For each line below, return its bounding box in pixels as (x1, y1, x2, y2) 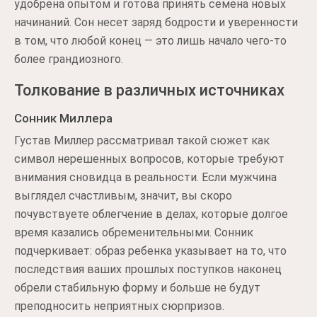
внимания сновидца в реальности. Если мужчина (14, 171, 277, 184)
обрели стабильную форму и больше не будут (14, 281, 260, 294)
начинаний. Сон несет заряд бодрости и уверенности (14, 16, 298, 29)
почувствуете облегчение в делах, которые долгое (14, 207, 288, 221)
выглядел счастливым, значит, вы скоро (14, 189, 232, 202)
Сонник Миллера (14, 111, 113, 125)
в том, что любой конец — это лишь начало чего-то (14, 34, 287, 47)
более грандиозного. (14, 52, 123, 66)
